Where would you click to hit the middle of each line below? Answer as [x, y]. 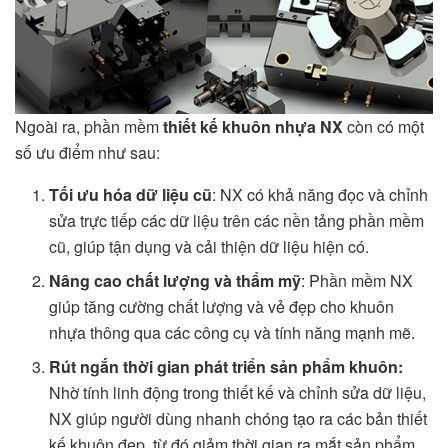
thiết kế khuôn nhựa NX [253, 126]
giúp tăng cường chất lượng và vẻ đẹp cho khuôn [222, 306]
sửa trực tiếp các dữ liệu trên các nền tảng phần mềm [237, 220]
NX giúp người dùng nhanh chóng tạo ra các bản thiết [238, 418]
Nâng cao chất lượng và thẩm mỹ [175, 280]
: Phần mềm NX [357, 280]
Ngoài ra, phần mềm [89, 126]
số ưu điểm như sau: [87, 152]
